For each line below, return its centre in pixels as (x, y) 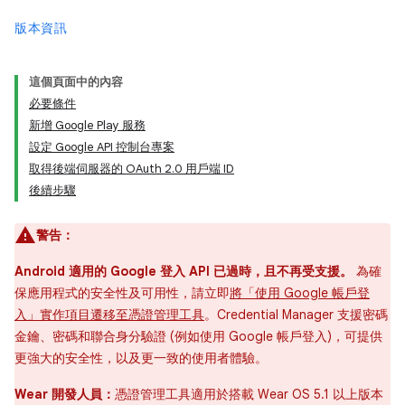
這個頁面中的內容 (76, 82)
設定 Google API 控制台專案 (102, 147)
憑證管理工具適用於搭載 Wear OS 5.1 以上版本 (249, 394)
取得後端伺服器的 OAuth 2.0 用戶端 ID (132, 169)
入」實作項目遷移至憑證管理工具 (109, 315)
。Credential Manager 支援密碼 (296, 315)
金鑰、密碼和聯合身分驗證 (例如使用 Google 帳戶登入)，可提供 (198, 336)
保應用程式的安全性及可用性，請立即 (122, 293)
